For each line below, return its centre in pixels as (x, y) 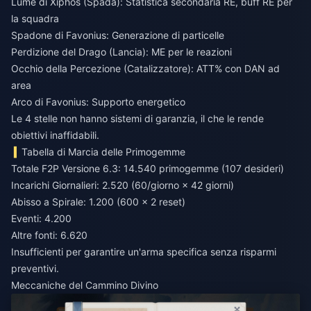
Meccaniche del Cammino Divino (85, 285)
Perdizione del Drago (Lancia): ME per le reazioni (121, 52)
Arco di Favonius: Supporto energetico (98, 102)
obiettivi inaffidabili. (55, 135)
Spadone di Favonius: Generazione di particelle (118, 35)
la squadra (35, 18)
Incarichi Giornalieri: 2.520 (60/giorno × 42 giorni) (123, 185)
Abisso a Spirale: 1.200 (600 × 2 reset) (98, 202)
